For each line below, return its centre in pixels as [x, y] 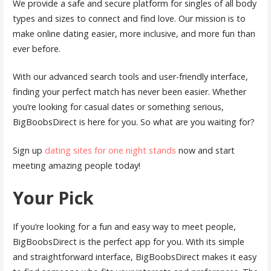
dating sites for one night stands [110, 150]
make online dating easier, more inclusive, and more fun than [134, 33]
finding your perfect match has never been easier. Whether [129, 92]
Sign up [28, 150]
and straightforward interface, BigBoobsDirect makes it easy [134, 256]
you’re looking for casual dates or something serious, [118, 107]
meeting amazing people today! [76, 165]
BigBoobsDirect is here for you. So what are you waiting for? [133, 122]
